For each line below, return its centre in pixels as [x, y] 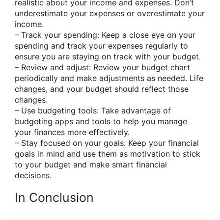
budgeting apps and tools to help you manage [101, 121]
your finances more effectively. [72, 132]
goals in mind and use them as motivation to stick [108, 153]
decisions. [33, 175]
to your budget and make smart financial [91, 164]
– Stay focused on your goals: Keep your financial [107, 143]
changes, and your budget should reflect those [102, 89]
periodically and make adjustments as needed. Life [109, 78]
